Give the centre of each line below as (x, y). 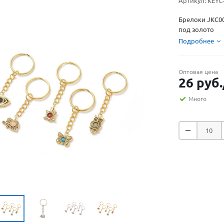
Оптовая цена (198, 72)
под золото (196, 29)
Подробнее (196, 41)
